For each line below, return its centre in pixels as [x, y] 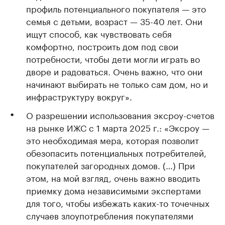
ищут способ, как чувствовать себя [99, 33]
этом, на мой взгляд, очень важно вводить [113, 177]
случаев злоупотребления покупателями [110, 215]
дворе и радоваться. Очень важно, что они [114, 71]
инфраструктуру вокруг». [79, 96]
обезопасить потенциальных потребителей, [116, 152]
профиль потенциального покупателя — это [116, 8]
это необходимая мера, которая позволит [113, 140]
